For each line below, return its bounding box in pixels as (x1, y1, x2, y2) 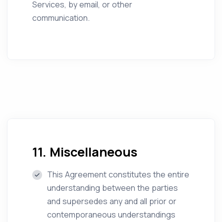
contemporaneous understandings (47, 209, 175, 220)
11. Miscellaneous (32, 143, 137, 161)
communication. (32, 12, 90, 23)
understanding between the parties (47, 182, 178, 193)
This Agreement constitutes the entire (47, 169, 189, 180)
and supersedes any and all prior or (47, 196, 176, 207)
